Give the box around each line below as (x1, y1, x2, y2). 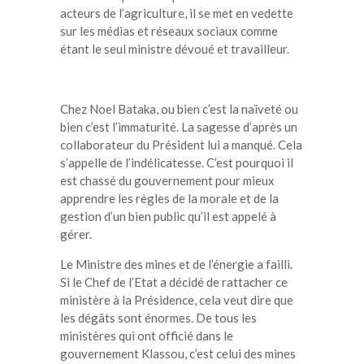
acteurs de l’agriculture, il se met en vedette (60, 5, 293, 20)
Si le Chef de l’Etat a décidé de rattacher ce (60, 274, 288, 289)
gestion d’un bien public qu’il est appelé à (60, 208, 276, 223)
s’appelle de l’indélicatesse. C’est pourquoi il (60, 154, 293, 170)
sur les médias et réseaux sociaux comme (60, 23, 278, 38)
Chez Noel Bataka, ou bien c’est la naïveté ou (60, 101, 298, 116)
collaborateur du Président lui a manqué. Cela (60, 136, 302, 152)
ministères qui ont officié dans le (60, 327, 233, 343)
